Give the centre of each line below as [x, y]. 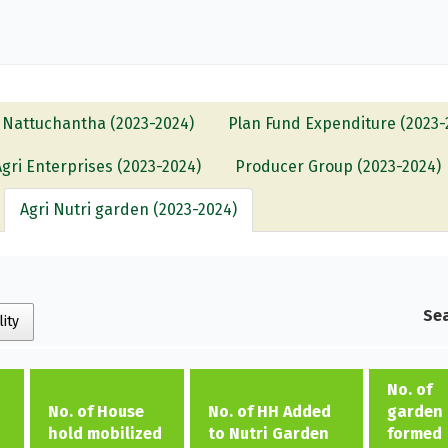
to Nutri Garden [268, 433]
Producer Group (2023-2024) [338, 166]
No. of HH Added [269, 411]
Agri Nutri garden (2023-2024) [129, 209]
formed [414, 433]
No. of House [95, 411]
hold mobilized [104, 433]
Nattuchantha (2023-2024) [98, 123]
